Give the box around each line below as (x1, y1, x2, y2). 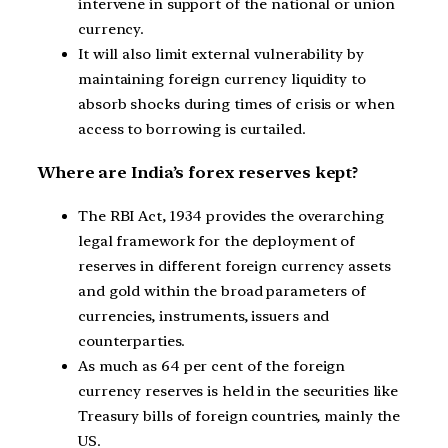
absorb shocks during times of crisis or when (78, 95, 395, 114)
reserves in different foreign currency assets (78, 256, 391, 275)
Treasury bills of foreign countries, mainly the (78, 406, 401, 425)
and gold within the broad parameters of (78, 281, 367, 300)
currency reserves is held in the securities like (78, 381, 399, 400)
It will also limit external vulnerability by (78, 45, 364, 64)
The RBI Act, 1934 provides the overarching (78, 206, 384, 225)
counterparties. (78, 331, 185, 350)
